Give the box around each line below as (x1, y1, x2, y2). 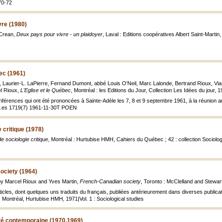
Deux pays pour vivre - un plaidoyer (16, 31, 103, 37)
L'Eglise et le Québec (20, 87, 71, 93)
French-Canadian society (80, 178, 141, 184)
